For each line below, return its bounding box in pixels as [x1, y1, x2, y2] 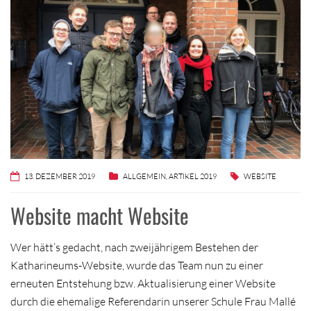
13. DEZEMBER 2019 [24, 171, 95, 181]
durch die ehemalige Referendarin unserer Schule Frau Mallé [10, 294, 296, 308]
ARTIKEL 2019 [169, 171, 217, 181]
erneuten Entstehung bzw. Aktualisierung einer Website [10, 276, 276, 290]
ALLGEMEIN [123, 171, 166, 181]
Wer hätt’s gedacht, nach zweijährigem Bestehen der [10, 239, 258, 254]
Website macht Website [10, 199, 189, 231]
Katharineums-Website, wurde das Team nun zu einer [10, 258, 263, 272]
